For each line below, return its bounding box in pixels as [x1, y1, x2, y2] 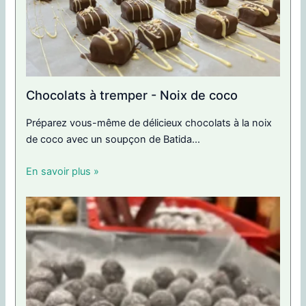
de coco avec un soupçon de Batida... [26, 133, 201, 145]
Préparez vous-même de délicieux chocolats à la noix [26, 116, 273, 129]
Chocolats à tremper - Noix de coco [26, 87, 238, 103]
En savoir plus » [26, 165, 100, 178]
